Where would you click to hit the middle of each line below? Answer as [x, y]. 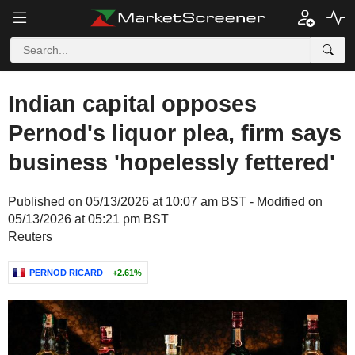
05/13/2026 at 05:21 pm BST [88, 219]
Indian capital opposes [132, 104]
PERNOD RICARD [66, 273]
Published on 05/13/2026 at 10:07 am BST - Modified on [165, 202]
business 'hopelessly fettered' [172, 162]
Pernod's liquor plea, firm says [175, 133]
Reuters [30, 237]
